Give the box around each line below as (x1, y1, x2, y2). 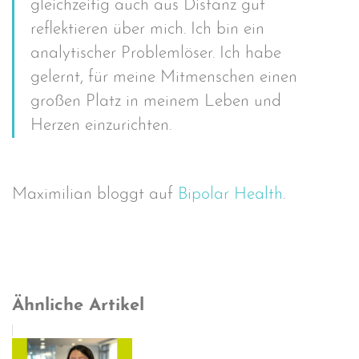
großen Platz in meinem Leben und (30, 93, 281, 110)
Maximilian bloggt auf (12, 185, 178, 203)
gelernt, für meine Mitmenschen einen (30, 69, 297, 86)
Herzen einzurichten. (30, 117, 171, 134)
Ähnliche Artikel (12, 296, 144, 315)
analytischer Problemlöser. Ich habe (30, 45, 281, 62)
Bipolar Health (178, 185, 283, 203)
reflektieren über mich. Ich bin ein (30, 21, 264, 38)
